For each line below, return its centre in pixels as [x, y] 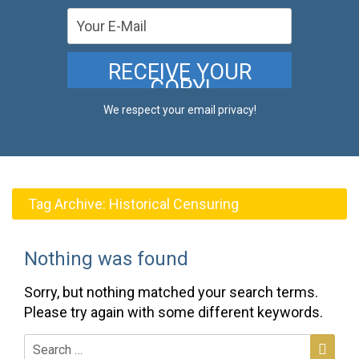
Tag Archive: [69, 204]
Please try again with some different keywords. [173, 312]
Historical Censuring [174, 204]
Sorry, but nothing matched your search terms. [171, 292]
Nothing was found [106, 259]
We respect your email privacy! [179, 110]
